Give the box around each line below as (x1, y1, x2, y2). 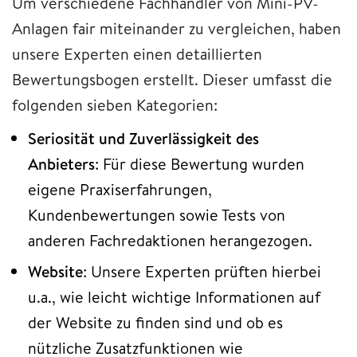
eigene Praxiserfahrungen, (28, 178, 212, 200)
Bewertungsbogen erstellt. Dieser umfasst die (12, 68, 332, 90)
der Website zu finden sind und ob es (28, 311, 283, 333)
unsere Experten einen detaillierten (12, 42, 262, 65)
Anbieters (28, 152, 95, 175)
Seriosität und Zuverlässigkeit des (28, 127, 259, 149)
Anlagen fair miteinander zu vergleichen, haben (12, 17, 341, 39)
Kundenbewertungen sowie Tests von (28, 203, 285, 226)
